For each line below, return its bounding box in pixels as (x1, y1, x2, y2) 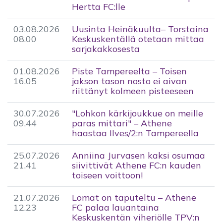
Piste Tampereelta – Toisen (72, 65, 187, 77)
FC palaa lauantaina (72, 201, 159, 213)
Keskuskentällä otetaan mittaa (72, 33, 204, 45)
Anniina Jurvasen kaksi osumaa (72, 149, 205, 161)
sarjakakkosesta (72, 43, 140, 55)
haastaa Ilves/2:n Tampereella (72, 127, 199, 139)
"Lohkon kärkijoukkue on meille (72, 107, 203, 119)
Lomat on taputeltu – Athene (72, 191, 196, 203)
